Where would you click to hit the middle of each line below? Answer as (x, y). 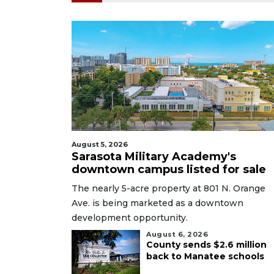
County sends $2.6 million (206, 244)
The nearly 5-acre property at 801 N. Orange (168, 188)
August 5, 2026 (100, 144)
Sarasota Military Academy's (154, 156)
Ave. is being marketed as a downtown (157, 203)
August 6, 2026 (177, 234)
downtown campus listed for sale (169, 169)
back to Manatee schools (205, 256)
